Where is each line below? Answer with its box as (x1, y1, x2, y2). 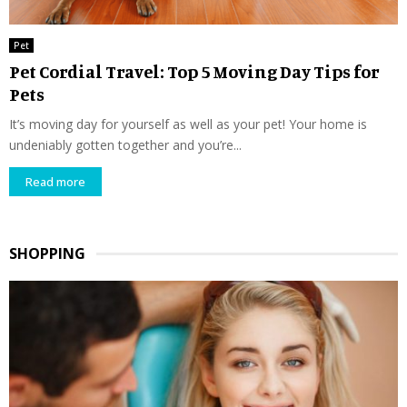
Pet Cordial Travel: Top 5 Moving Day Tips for (9, 60, 379, 84)
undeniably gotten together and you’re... (9, 136, 242, 154)
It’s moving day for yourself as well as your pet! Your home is (9, 115, 367, 134)
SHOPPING (9, 243, 85, 264)
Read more (25, 174, 85, 191)
